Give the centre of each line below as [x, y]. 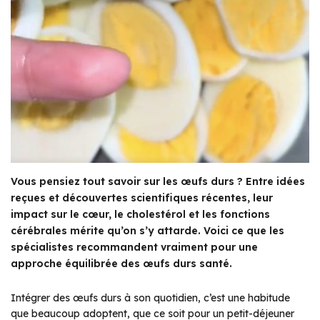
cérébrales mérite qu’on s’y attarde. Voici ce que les [147, 230]
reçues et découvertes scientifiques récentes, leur [142, 197]
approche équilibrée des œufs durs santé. [121, 263]
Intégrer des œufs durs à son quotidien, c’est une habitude [150, 297]
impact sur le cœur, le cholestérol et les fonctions [140, 214]
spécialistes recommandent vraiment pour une [134, 247]
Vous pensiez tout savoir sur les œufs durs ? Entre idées [158, 181]
